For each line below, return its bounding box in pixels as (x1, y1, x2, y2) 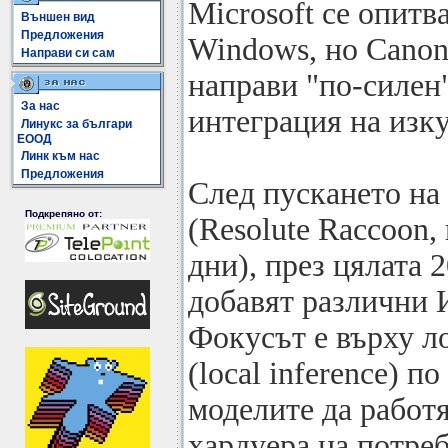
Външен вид (21, 10, 95, 24)
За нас (21, 99, 60, 113)
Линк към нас (21, 149, 100, 163)
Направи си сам (21, 46, 115, 60)
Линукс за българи (21, 117, 132, 131)
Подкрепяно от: (25, 208, 102, 219)
